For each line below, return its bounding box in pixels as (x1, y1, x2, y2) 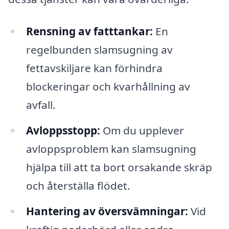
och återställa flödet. (26, 178, 130, 193)
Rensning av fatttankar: (26, 24, 153, 39)
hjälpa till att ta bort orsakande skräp (26, 160, 212, 175)
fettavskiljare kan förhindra (26, 61, 163, 76)
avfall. (26, 98, 56, 112)
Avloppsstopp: (26, 123, 100, 138)
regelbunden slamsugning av (26, 42, 173, 57)
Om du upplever (100, 123, 184, 138)
